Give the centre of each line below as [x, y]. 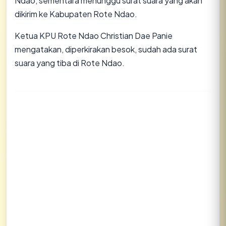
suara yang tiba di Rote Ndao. [70, 63]
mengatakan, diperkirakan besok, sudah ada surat [106, 49]
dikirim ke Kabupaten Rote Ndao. [76, 14]
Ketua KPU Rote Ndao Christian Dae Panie [94, 36]
